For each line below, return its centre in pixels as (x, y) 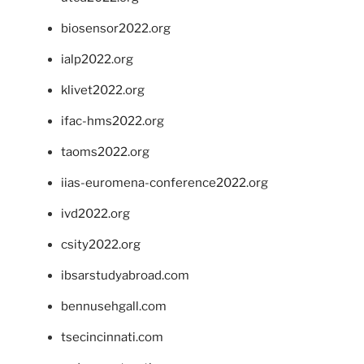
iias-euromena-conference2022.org (165, 183)
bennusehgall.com (114, 307)
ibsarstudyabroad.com (125, 276)
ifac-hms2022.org (113, 121)
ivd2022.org (95, 214)
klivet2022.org (103, 91)
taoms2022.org (105, 152)
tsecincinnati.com (112, 338)
